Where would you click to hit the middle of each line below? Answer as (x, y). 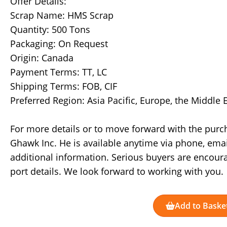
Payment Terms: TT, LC (59, 72)
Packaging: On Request (59, 43)
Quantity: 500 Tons (50, 29)
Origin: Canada (42, 58)
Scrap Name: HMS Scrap (62, 15)
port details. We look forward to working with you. (117, 171)
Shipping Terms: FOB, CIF (64, 86)
